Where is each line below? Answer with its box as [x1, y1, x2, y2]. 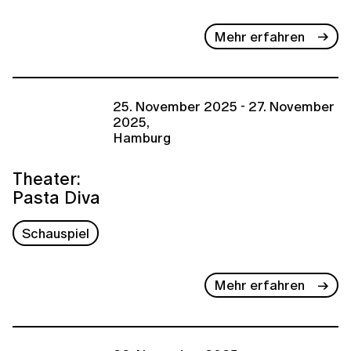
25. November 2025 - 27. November [113, 96, 335, 116]
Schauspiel [22, 223, 90, 244]
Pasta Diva [13, 184, 100, 211]
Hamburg [113, 127, 171, 147]
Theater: [13, 165, 81, 192]
